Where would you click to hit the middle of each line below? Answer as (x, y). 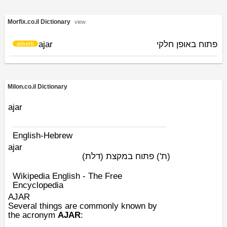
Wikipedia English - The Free (67, 176)
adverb (25, 44)
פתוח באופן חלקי (187, 44)
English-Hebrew (43, 136)
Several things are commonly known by (83, 206)
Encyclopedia (38, 185)
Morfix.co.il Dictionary (41, 22)
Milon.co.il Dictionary (38, 87)
